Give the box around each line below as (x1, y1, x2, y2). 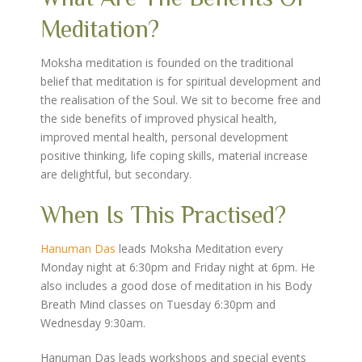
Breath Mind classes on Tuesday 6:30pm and (40, 297, 276, 312)
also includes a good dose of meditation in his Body (40, 278, 312, 293)
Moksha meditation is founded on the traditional (40, 55, 293, 70)
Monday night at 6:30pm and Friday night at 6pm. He (40, 259, 315, 275)
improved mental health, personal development (40, 129, 288, 145)
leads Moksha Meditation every (116, 241, 283, 256)
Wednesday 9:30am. (40, 315, 145, 330)
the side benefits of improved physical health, (40, 111, 277, 126)
